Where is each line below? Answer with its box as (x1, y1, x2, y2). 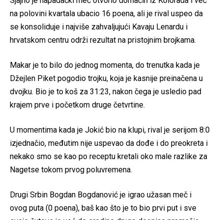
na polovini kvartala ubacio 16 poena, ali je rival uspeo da (10, 9, 203, 19)
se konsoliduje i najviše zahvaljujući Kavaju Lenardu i (10, 22, 188, 32)
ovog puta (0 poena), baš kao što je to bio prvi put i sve (10, 203, 196, 213)
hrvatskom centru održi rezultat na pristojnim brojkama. (10, 35, 196, 45)
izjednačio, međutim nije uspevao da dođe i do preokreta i (10, 138, 208, 148)
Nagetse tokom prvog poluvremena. (10, 165, 132, 175)
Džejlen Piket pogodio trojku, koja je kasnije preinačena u (10, 74, 203, 83)
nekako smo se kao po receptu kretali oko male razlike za (10, 152, 207, 162)
